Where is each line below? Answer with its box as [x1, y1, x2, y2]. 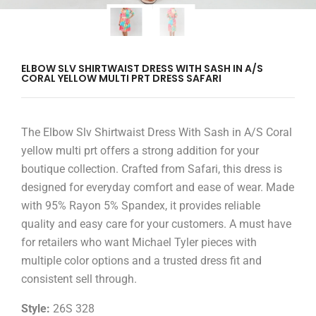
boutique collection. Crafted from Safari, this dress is [21, 162, 282, 176]
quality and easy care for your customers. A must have [21, 217, 291, 231]
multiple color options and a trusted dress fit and [21, 254, 262, 268]
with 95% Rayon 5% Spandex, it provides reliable [21, 199, 260, 213]
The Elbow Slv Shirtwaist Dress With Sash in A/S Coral [21, 126, 292, 140]
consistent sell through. [21, 272, 137, 286]
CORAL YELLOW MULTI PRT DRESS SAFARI [21, 71, 221, 86]
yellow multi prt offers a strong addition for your [21, 144, 259, 158]
